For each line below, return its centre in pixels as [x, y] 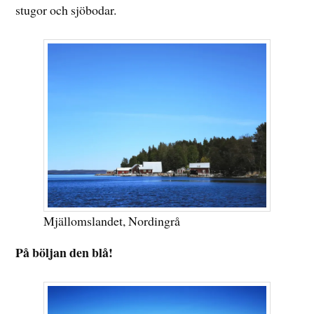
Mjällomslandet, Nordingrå [112, 220]
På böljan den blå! [64, 253]
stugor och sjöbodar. [66, 10]
